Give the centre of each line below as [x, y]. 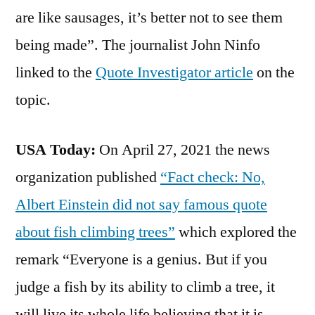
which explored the [236, 232]
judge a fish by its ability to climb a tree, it [145, 287]
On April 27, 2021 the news [183, 149]
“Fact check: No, [213, 177]
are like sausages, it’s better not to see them [149, 17]
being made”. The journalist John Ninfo [138, 45]
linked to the [56, 72]
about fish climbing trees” [95, 232]
